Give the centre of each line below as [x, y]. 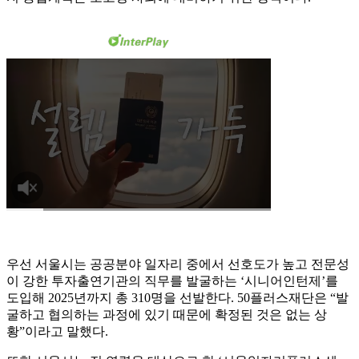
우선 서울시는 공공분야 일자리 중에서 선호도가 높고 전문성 [178, 264]
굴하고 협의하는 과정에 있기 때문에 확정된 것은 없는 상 [167, 315]
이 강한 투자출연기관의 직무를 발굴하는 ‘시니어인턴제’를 [172, 281]
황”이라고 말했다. [57, 332]
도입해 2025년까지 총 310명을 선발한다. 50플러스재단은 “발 [177, 298]
